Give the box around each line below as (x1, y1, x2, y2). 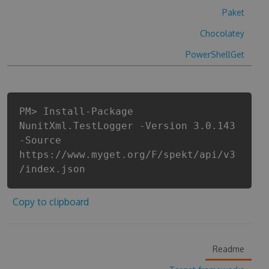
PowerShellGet (186, 49, 245, 59)
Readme (213, 244, 245, 254)
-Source (19, 134, 61, 146)
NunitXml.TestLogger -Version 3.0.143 (19, 120, 235, 131)
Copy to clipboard (12, 196, 89, 208)
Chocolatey (200, 28, 245, 38)
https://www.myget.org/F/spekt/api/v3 (19, 149, 235, 160)
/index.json (19, 163, 85, 175)
